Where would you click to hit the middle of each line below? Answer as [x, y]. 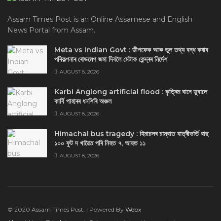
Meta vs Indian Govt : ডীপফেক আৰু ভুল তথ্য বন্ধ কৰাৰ [131, 50]
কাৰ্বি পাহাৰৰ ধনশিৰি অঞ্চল [83, 101]
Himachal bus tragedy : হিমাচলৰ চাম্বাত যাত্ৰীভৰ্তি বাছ [131, 133]
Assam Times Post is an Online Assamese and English [100, 19]
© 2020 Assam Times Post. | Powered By [66, 209]
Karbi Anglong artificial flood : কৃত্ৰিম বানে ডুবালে [131, 92]
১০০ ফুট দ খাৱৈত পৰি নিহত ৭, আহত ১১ [100, 143]
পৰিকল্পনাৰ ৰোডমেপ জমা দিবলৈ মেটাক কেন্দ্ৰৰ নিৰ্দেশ [111, 59]
